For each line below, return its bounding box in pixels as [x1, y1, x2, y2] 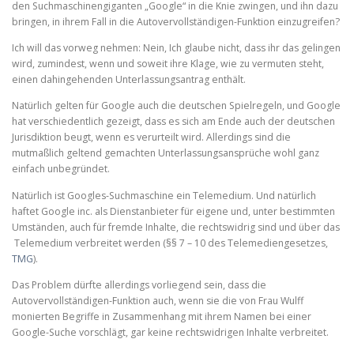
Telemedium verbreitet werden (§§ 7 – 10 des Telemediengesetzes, [12, 235, 328, 250]
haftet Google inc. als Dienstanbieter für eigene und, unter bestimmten [12, 204, 335, 218]
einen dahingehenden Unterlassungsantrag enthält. [12, 73, 246, 87]
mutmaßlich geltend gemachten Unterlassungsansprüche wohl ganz [12, 146, 319, 160]
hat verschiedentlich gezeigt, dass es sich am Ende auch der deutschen [12, 115, 335, 129]
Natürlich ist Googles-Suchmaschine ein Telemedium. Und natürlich [12, 188, 316, 202]
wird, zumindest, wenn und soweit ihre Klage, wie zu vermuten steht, [12, 57, 324, 71]
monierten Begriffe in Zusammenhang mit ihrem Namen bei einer [12, 309, 311, 323]
